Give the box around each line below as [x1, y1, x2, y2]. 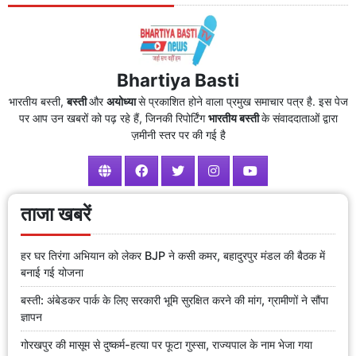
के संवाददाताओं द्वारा [261, 110, 338, 125]
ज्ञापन [21, 310, 42, 324]
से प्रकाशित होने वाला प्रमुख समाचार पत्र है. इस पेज [137, 94, 348, 108]
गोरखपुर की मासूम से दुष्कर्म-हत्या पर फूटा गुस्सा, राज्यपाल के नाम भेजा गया [21, 337, 312, 351]
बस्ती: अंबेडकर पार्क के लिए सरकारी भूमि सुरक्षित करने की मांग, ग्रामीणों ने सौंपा [21, 293, 328, 308]
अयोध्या [106, 94, 138, 108]
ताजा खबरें [21, 202, 91, 226]
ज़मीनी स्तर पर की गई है [130, 127, 226, 141]
